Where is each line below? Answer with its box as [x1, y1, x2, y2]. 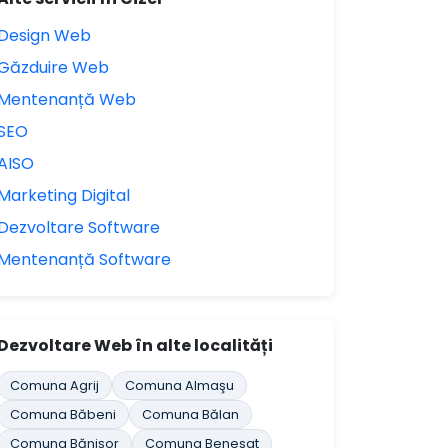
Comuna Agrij [10, 377, 99, 394]
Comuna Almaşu [125, 377, 234, 394]
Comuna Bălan [142, 406, 239, 423]
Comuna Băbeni [10, 406, 116, 423]
